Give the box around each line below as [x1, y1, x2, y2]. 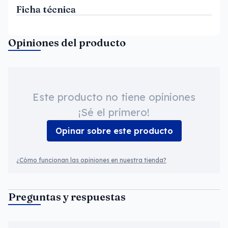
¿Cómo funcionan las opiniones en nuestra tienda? [16, 156, 166, 164]
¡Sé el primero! [78, 106, 150, 119]
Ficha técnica [16, 4, 76, 15]
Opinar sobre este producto [55, 126, 173, 136]
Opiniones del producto [8, 36, 126, 49]
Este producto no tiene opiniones [33, 91, 195, 103]
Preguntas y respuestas [8, 190, 126, 203]
